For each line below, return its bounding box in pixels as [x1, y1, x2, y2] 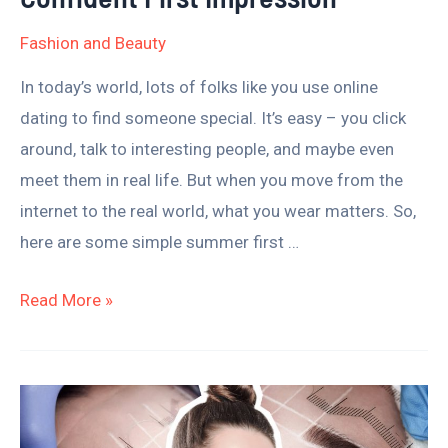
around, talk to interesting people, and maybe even [20, 139, 394, 160]
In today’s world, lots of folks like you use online [20, 77, 378, 98]
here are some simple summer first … [20, 232, 299, 253]
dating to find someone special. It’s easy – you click [20, 108, 406, 129]
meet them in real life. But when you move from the [20, 170, 403, 191]
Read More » [20, 290, 113, 311]
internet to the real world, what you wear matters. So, [20, 201, 416, 222]
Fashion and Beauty [20, 33, 166, 54]
